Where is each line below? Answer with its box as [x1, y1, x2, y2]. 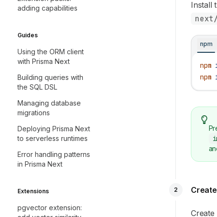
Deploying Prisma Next [17, 124, 90, 133]
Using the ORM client [17, 47, 84, 56]
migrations [17, 108, 50, 117]
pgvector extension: [17, 203, 82, 212]
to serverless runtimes [17, 134, 88, 142]
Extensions [17, 187, 49, 195]
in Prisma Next [17, 160, 62, 168]
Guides [17, 31, 38, 39]
